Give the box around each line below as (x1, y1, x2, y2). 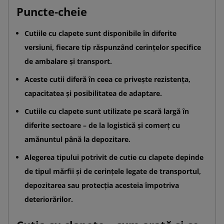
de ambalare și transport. (24, 56, 112, 66)
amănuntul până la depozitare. (24, 134, 130, 144)
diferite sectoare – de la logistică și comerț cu (24, 120, 180, 130)
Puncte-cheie (16, 3, 87, 19)
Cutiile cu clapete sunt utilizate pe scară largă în (24, 106, 189, 116)
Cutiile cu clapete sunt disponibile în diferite (24, 28, 176, 38)
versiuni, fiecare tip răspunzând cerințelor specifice (24, 42, 201, 52)
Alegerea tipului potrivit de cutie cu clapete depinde (24, 152, 203, 162)
